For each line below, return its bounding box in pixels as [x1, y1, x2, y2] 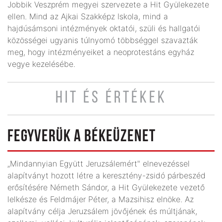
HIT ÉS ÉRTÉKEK [55, 89, 167, 107]
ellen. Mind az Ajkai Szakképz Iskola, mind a [7, 11, 168, 21]
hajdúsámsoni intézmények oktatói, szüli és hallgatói [7, 23, 200, 33]
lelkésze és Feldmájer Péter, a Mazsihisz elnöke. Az [7, 194, 194, 204]
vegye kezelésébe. [7, 58, 75, 69]
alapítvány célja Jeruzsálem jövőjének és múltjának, [7, 206, 197, 216]
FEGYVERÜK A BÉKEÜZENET [7, 128, 156, 146]
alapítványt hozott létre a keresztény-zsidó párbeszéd [7, 170, 206, 180]
